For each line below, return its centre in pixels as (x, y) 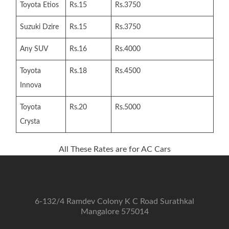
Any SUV (34, 49)
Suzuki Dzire (39, 27)
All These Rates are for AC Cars (115, 149)
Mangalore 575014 (114, 212)
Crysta (30, 122)
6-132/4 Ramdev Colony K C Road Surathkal (114, 201)
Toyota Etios (39, 5)
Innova (31, 85)
